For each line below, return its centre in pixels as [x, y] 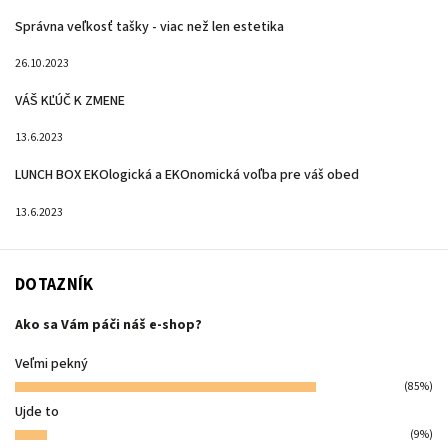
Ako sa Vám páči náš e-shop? [108, 325]
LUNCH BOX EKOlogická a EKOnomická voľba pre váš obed [187, 175]
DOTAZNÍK [54, 284]
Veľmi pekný [51, 363]
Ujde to [37, 411]
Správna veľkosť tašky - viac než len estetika [149, 26]
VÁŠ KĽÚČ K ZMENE [70, 100]
